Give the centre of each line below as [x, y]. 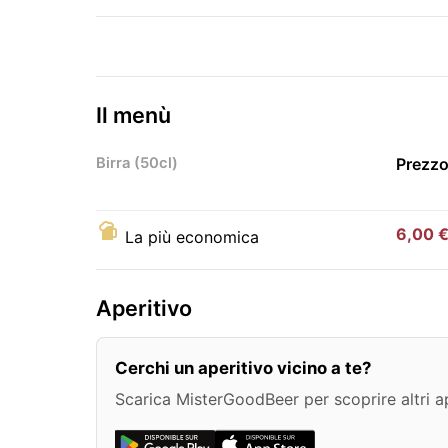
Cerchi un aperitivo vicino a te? [243, 367]
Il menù [133, 114]
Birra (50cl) [137, 162]
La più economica [192, 236]
